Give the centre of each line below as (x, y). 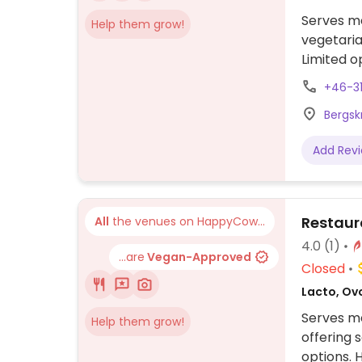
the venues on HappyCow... (187, 222)
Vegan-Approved (198, 257)
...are (132, 257)
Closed (323, 269)
